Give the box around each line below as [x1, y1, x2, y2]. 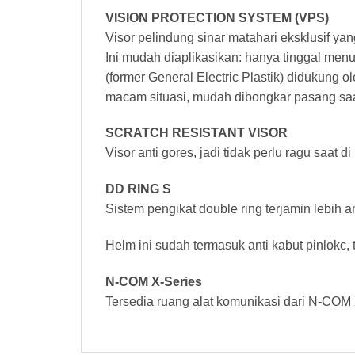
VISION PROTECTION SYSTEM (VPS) [105, 10, 329, 25]
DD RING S [105, 182, 171, 197]
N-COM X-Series [105, 274, 202, 288]
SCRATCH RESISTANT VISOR [105, 126, 288, 140]
